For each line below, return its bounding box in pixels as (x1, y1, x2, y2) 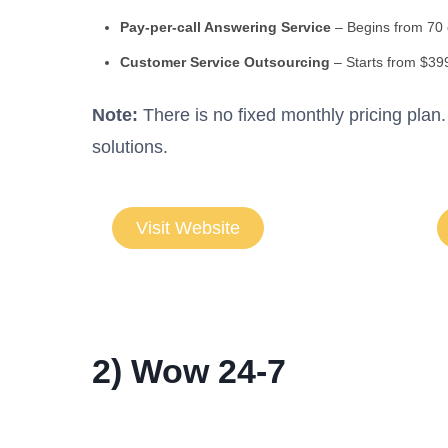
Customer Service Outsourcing (120, 53, 330, 70)
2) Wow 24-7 (92, 351, 286, 390)
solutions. (92, 136, 168, 157)
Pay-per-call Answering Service (120, 18, 335, 35)
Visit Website (136, 217, 240, 238)
